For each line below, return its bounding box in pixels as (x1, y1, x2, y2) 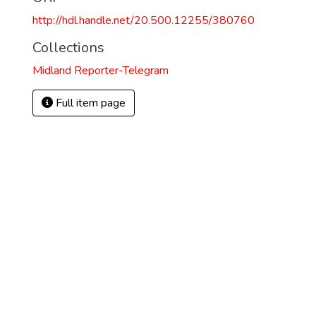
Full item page (53, 95, 126, 111)
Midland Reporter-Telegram (32, 63, 169, 78)
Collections (32, 38, 104, 57)
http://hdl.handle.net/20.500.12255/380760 (32, 13, 255, 28)
